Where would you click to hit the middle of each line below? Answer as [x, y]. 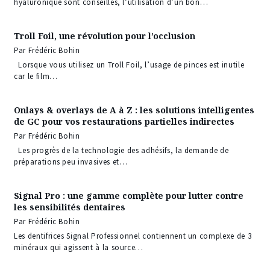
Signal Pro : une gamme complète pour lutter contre [129, 195]
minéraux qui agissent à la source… [79, 247]
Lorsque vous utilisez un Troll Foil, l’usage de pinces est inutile [129, 64]
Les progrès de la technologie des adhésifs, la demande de [121, 150]
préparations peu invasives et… [71, 162]
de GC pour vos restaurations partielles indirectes [124, 121]
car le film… [36, 76]
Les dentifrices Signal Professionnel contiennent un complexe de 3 [133, 236]
